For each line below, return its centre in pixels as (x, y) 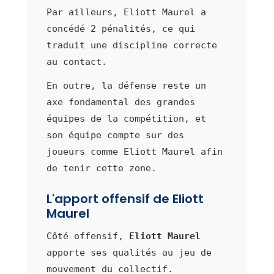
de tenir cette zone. (101, 168)
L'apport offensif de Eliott (125, 198)
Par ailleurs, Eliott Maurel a (126, 12)
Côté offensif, (87, 236)
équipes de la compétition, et (126, 118)
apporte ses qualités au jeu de (129, 252)
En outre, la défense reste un (126, 85)
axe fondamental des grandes (120, 102)
